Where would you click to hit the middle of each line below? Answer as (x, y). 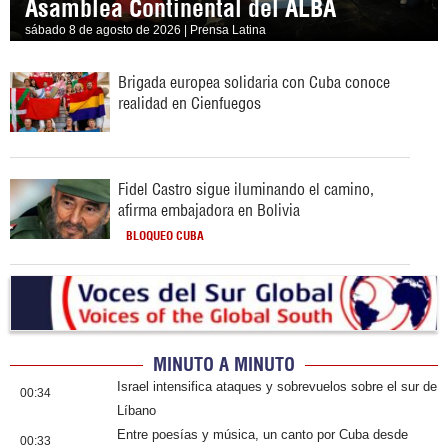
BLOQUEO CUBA (165, 235)
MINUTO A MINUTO (224, 364)
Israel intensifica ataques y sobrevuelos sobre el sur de (277, 386)
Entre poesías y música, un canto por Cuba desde (262, 434)
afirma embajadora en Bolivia (209, 210)
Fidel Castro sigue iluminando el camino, (246, 189)
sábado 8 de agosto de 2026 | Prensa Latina (145, 30)
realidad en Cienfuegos (189, 103)
